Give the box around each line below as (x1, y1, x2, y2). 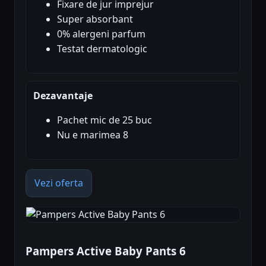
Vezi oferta (34, 176, 83, 190)
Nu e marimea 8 (57, 128, 128, 142)
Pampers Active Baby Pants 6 (26, 243, 186, 259)
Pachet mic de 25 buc (57, 113, 152, 127)
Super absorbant (57, 12, 133, 26)
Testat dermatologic (57, 42, 147, 56)
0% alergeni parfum (57, 27, 145, 41)
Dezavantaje (33, 89, 93, 103)
